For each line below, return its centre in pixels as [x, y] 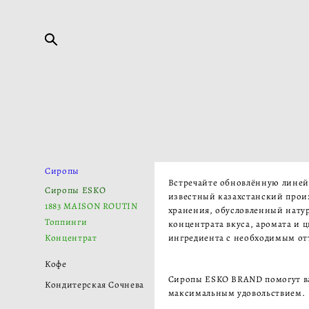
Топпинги [66, 222]
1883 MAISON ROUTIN [91, 206]
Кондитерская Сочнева [94, 285]
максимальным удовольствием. [237, 293]
